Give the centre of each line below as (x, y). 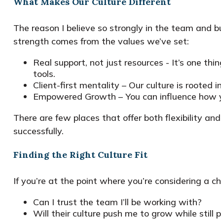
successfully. (38, 131)
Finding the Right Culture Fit (80, 154)
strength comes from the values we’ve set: (101, 41)
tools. (44, 74)
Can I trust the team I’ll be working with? (117, 202)
